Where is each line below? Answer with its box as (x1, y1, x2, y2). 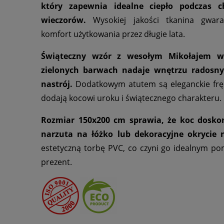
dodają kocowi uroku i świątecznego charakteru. (41, 92, 221, 104)
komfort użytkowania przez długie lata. (41, 28, 185, 40)
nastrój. (41, 78, 72, 90)
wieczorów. (41, 14, 86, 26)
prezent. (41, 156, 72, 168)
